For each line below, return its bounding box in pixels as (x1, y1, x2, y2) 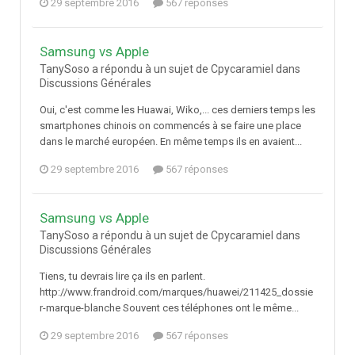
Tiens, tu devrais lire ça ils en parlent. (40, 270, 205, 283)
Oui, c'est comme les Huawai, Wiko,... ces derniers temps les (40, 104, 315, 116)
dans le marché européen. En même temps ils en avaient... (40, 136, 302, 148)
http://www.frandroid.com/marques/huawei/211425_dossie (40, 286, 313, 299)
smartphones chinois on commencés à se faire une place (40, 120, 301, 132)
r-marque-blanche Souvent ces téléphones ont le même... (40, 302, 299, 315)
